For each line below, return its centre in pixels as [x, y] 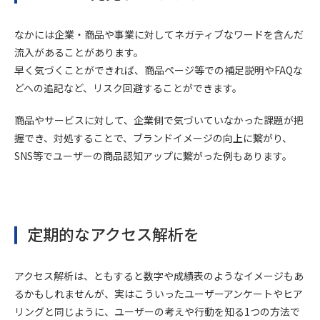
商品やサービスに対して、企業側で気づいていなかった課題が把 [159, 120]
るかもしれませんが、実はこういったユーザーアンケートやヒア [159, 294]
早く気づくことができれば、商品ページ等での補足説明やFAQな [159, 70]
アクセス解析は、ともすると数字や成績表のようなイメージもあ [159, 276]
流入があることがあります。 [79, 52]
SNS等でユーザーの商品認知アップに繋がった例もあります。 [153, 156]
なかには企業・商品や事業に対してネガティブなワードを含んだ [159, 34]
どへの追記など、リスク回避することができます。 [128, 88]
